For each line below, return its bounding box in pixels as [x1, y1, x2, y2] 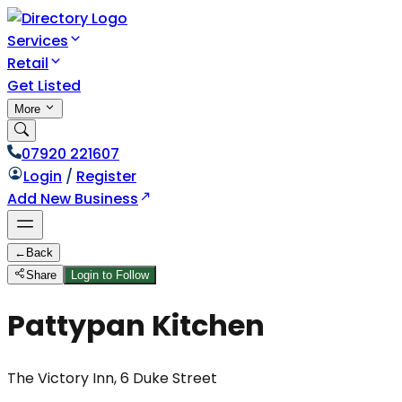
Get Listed [7, 75, 81, 96]
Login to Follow [71, 268, 150, 282]
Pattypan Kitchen [7, 305, 265, 346]
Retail [7, 53, 48, 74]
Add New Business [7, 188, 138, 209]
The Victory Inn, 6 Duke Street [7, 367, 217, 389]
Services [7, 31, 68, 51]
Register [76, 166, 136, 187]
